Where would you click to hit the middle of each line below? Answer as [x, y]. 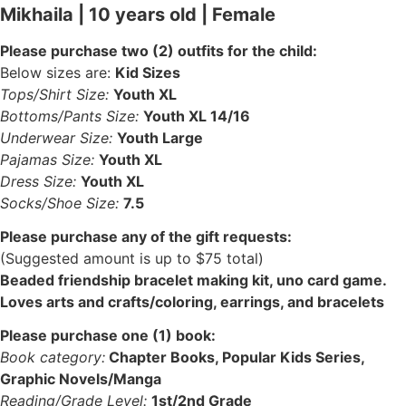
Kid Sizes [148, 73]
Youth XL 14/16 [197, 116]
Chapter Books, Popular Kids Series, [235, 357]
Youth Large [160, 138]
